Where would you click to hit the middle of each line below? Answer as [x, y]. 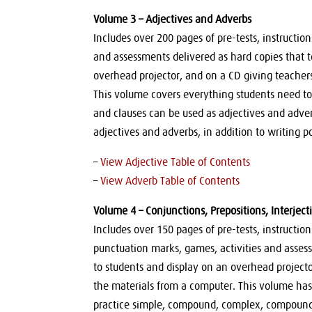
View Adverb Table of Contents [170, 181]
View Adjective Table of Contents [175, 162]
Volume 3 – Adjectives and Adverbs [173, 19]
